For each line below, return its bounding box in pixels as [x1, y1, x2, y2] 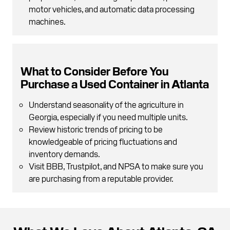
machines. [29, 15, 66, 26]
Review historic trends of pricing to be [29, 123, 163, 134]
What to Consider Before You [21, 63, 168, 78]
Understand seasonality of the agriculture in [29, 99, 184, 109]
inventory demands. [29, 148, 100, 159]
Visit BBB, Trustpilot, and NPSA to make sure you [29, 160, 203, 171]
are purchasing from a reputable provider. [29, 172, 174, 183]
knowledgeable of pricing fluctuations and [29, 136, 177, 146]
